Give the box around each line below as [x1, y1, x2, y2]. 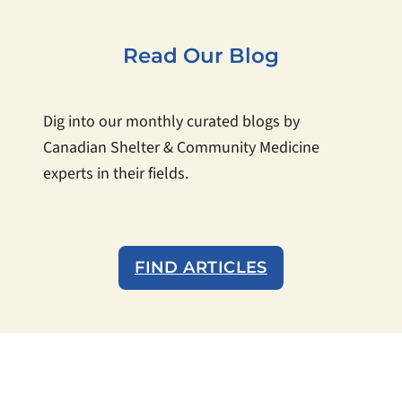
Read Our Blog [123, 42, 279, 68]
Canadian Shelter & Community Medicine [43, 135, 319, 159]
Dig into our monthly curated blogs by [43, 109, 300, 133]
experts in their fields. [43, 162, 188, 185]
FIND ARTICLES [135, 257, 267, 277]
